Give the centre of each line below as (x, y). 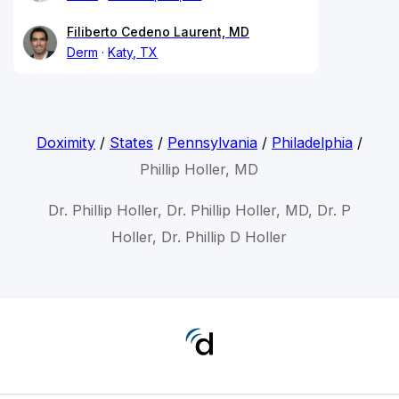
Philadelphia (312, 142)
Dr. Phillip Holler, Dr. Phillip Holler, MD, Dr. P (199, 210)
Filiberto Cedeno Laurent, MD (158, 31)
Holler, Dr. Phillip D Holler (199, 236)
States (131, 142)
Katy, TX (133, 52)
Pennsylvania (212, 142)
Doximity (65, 142)
